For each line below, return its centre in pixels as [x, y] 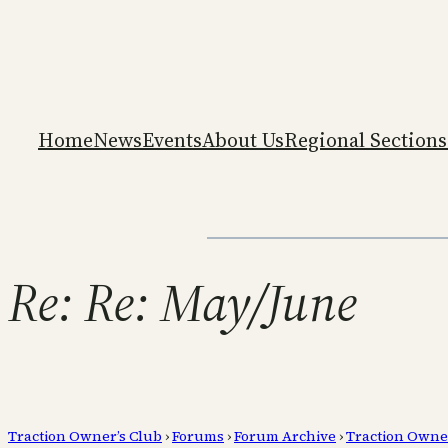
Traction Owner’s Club [85, 435]
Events [172, 139]
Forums [198, 435]
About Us [243, 139]
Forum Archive [285, 435]
